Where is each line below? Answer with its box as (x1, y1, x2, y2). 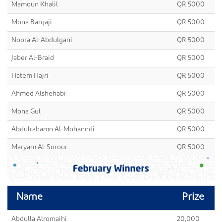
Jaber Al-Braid (11, 55, 54, 62)
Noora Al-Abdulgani (11, 37, 72, 44)
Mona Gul (11, 108, 41, 115)
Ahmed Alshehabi (11, 90, 66, 98)
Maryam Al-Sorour (11, 144, 67, 151)
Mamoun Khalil (11, 1, 58, 8)
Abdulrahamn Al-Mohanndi (11, 126, 95, 133)
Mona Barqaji (11, 19, 52, 26)
